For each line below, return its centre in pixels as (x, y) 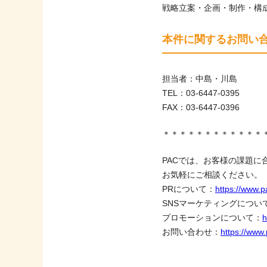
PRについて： (189, 189)
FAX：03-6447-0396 (201, 107)
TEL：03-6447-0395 (201, 93)
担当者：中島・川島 (200, 78)
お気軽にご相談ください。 (212, 174)
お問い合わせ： (191, 232)
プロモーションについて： (212, 217)
